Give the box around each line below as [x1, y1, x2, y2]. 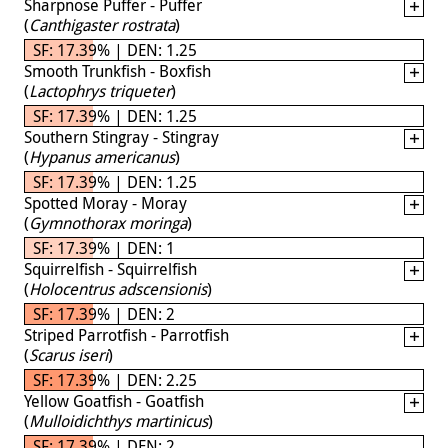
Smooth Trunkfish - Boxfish [24, 59, 211, 82]
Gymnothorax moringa [29, 211, 187, 234]
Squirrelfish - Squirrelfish [24, 257, 197, 280]
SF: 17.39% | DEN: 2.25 [33, 368, 197, 391]
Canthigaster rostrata [29, 13, 175, 36]
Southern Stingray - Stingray [24, 125, 219, 148]
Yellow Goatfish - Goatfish [24, 389, 204, 412]
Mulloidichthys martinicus [29, 409, 208, 432]
